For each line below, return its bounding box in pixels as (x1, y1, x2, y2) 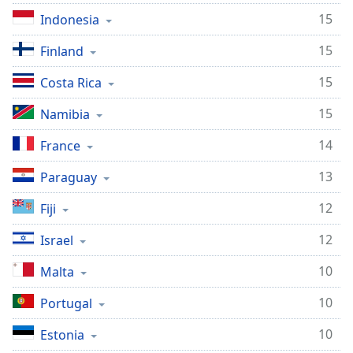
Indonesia (40, 11, 99, 28)
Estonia (40, 326, 84, 344)
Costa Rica (40, 74, 102, 91)
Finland (40, 43, 84, 60)
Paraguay (40, 169, 97, 186)
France (40, 137, 80, 154)
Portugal (40, 295, 92, 312)
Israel (40, 232, 73, 249)
